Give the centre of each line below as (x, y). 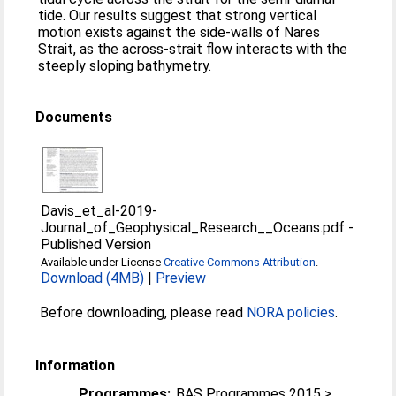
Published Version (96, 244)
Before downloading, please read (144, 312)
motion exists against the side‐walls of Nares (179, 32)
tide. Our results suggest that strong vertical (178, 15)
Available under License (103, 262)
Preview (181, 278)
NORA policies (291, 312)
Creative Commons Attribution (240, 262)
